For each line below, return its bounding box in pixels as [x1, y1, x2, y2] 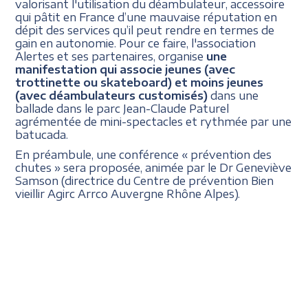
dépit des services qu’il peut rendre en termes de [15, 23, 275, 36]
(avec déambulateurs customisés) [15, 88, 208, 102]
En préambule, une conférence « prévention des [15, 147, 272, 161]
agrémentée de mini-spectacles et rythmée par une [15, 114, 292, 128]
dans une [208, 88, 259, 102]
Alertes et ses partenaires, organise [15, 49, 207, 63]
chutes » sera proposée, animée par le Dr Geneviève [15, 160, 292, 174]
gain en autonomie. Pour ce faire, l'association [15, 36, 256, 49]
